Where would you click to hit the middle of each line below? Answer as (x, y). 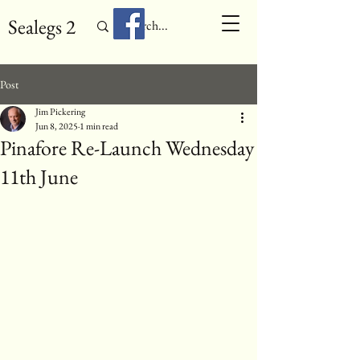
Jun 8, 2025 (57, 126)
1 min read (99, 126)
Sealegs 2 (42, 27)
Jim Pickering (60, 112)
